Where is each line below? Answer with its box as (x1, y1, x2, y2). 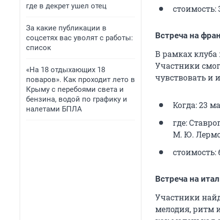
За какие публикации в (26, 24, 107, 32)
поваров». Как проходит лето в (26, 75, 135, 84)
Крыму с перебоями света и (26, 85, 124, 94)
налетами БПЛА (26, 105, 82, 113)
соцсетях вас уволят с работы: (26, 33, 133, 42)
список (26, 43, 51, 52)
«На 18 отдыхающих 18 (26, 65, 105, 74)
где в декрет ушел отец (26, 1, 107, 10)
